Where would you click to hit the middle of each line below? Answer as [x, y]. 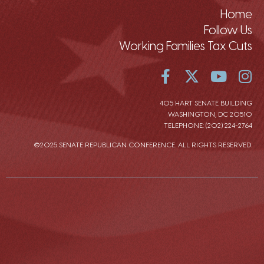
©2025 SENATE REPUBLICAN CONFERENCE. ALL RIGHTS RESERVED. [143, 145]
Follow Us [228, 30]
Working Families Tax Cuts [186, 46]
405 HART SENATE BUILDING [206, 103]
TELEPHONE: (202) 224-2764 [208, 125]
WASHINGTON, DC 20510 [210, 114]
